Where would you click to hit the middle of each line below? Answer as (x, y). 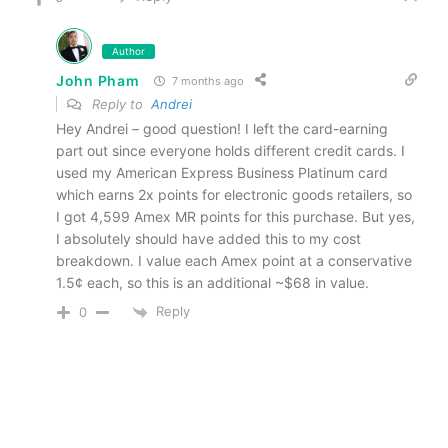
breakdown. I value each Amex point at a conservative (234, 261)
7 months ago (207, 80)
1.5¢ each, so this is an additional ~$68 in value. (212, 283)
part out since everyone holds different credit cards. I (230, 151)
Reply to (119, 104)
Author (128, 51)
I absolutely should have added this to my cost (208, 239)
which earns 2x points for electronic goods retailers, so (234, 195)
